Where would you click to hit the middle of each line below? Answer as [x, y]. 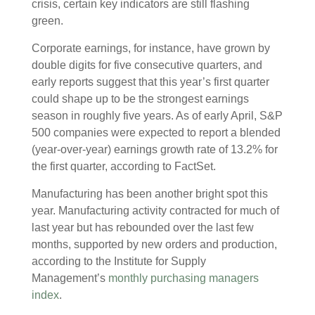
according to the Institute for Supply [119, 261]
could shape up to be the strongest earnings [140, 98]
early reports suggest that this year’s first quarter [150, 82]
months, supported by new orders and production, [154, 244]
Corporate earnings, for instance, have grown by [151, 48]
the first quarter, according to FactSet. [124, 166]
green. [47, 20]
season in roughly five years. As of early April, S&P [157, 115]
